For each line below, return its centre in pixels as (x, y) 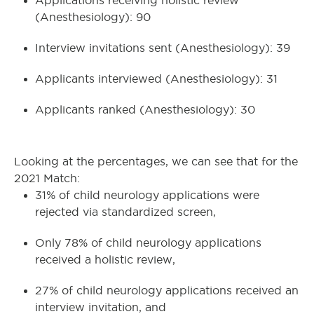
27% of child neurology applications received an (167, 291)
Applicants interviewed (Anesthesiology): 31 (156, 79)
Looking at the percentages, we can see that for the (156, 162)
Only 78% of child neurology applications (148, 243)
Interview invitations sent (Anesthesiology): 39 (163, 48)
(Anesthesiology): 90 (93, 18)
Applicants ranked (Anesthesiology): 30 (145, 110)
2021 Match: (47, 179)
